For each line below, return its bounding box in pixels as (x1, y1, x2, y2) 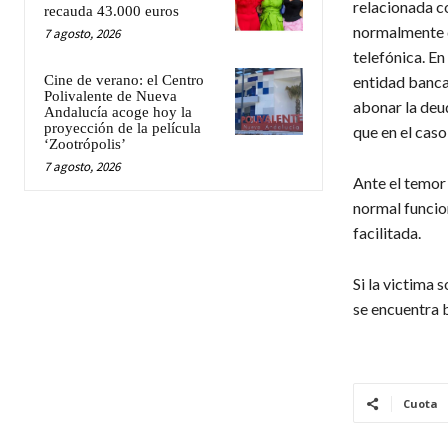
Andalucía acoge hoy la (44, 103, 192, 120)
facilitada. (352, 222, 421, 242)
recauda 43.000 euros (44, 2, 179, 19)
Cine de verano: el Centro (44, 71, 204, 88)
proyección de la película (44, 119, 201, 136)
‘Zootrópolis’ (44, 135, 126, 152)
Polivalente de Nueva (44, 87, 177, 104)
